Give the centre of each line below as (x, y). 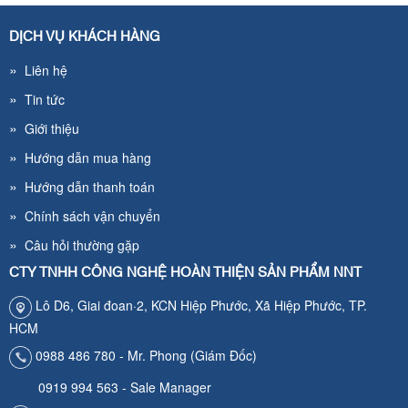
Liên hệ (42, 71)
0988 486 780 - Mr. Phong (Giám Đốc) (146, 356)
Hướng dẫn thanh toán (86, 187)
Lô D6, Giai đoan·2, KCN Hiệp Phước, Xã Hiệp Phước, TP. (199, 306)
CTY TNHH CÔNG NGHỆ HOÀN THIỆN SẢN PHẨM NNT (185, 273)
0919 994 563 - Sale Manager (110, 388)
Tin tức (41, 100)
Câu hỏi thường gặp (78, 245)
